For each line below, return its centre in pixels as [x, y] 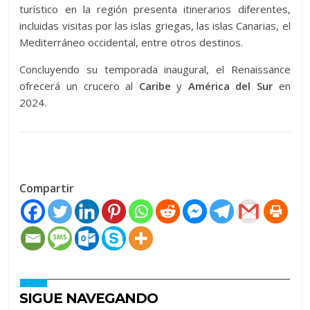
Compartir [47, 189]
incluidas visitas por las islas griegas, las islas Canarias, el [155, 26]
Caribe [155, 86]
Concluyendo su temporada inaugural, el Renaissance [155, 70]
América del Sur [227, 86]
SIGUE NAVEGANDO [89, 299]
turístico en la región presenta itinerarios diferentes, [155, 9]
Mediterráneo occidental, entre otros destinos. [131, 43]
